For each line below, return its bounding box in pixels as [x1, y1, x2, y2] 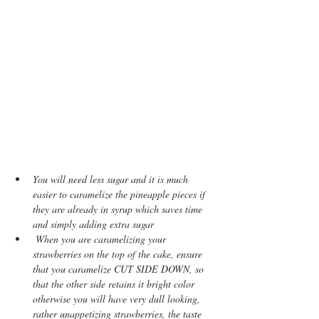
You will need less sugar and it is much [33, 172, 191, 186]
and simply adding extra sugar [33, 216, 154, 231]
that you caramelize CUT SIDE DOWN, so [33, 261, 206, 276]
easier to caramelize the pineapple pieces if [33, 187, 208, 201]
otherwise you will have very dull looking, [33, 291, 203, 305]
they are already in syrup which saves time [33, 202, 205, 216]
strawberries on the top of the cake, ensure [33, 246, 205, 261]
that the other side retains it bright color [33, 276, 197, 291]
